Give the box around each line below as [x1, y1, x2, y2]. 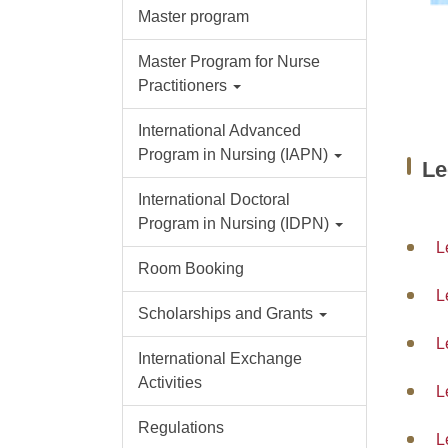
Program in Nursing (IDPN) [137, 215, 329, 233]
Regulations [137, 419, 224, 437]
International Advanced [137, 122, 301, 140]
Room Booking [137, 260, 244, 278]
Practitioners [137, 77, 227, 95]
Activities [137, 374, 202, 392]
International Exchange [137, 350, 302, 368]
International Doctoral [137, 191, 290, 209]
